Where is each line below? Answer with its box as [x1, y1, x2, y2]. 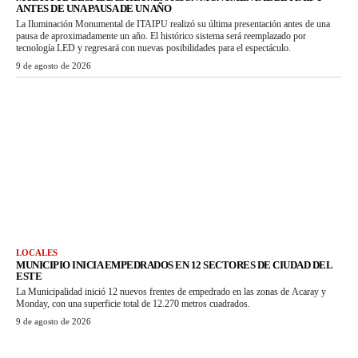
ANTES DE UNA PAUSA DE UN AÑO [16, 2, 171, 14]
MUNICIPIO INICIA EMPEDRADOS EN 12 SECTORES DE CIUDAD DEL [16, 259, 332, 272]
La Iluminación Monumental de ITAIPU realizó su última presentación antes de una [16, 18, 330, 30]
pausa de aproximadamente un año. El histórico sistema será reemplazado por [16, 30, 306, 42]
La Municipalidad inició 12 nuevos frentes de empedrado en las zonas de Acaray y [16, 286, 326, 298]
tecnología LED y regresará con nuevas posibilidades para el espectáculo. [16, 42, 291, 54]
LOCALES [16, 248, 58, 258]
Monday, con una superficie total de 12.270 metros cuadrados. [16, 298, 250, 310]
